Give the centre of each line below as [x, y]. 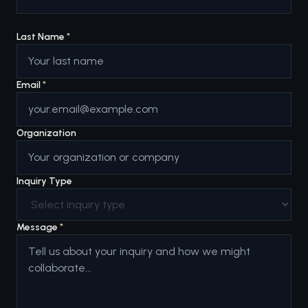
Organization [46, 133]
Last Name [42, 37]
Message [38, 227]
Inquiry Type [44, 181]
